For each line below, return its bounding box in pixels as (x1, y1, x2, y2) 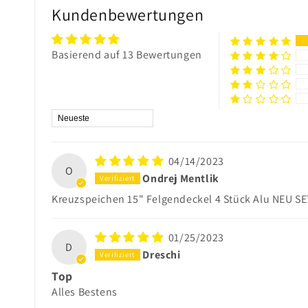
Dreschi (142, 247, 181, 262)
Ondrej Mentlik (142, 170, 219, 186)
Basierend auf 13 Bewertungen (52, 47, 202, 63)
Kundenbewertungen (52, 3, 204, 26)
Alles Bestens (52, 285, 118, 300)
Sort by (51, 109, 86, 124)
